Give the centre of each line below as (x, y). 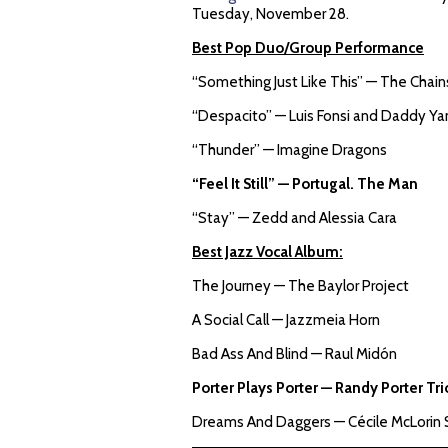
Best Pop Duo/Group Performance (308, 48)
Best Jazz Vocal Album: (267, 252)
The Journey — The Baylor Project (300, 286)
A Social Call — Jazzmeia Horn (286, 320)
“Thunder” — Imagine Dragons (289, 150)
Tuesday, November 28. (270, 14)
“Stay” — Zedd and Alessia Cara (294, 218)
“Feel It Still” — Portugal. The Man (305, 184)
